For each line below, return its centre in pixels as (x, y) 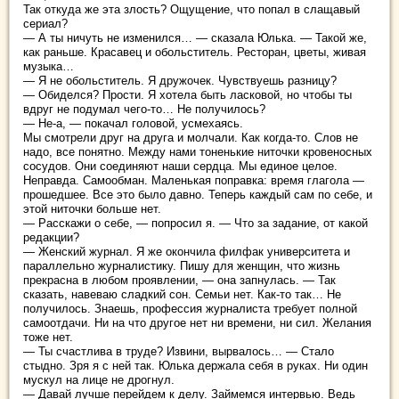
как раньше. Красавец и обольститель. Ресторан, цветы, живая (195, 52)
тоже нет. (48, 337)
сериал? (45, 24)
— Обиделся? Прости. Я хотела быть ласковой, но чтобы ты (187, 95)
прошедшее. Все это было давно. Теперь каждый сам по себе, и (198, 195)
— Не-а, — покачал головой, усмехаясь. (133, 123)
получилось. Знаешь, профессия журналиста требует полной (190, 309)
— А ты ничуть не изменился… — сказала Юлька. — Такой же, (195, 38)
